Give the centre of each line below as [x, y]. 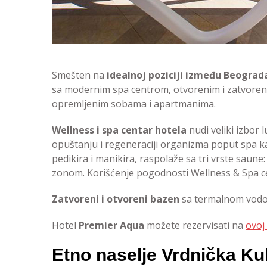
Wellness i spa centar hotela [119, 130]
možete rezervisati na [195, 225]
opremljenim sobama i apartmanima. [134, 104]
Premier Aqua [111, 225]
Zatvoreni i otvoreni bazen [116, 199]
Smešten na [79, 75]
